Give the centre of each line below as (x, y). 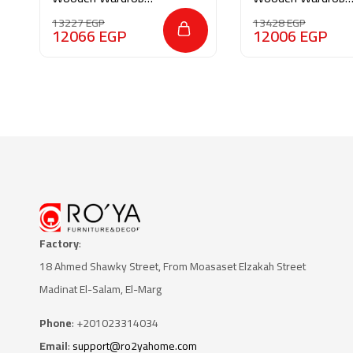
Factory (59, 243)
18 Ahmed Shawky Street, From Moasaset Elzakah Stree (171, 266)
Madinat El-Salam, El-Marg (100, 289)
